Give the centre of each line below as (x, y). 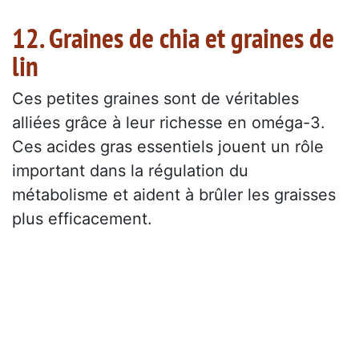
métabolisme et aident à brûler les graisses (174, 195)
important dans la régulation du (130, 171)
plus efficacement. (82, 219)
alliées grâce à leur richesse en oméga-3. (169, 123)
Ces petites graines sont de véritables (155, 99)
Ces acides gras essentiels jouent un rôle (168, 147)
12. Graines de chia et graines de (173, 38)
